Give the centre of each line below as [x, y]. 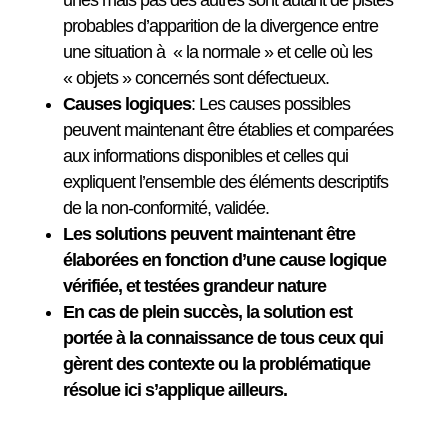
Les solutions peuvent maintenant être [208, 234]
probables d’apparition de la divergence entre [220, 26]
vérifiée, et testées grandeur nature [194, 286]
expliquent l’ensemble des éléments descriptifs [225, 182]
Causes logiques [126, 104]
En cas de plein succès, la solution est [207, 312]
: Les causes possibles [270, 104]
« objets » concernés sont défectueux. [195, 78]
